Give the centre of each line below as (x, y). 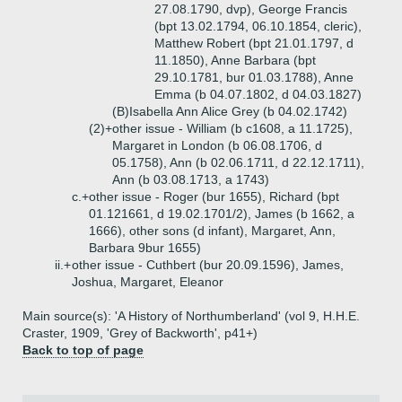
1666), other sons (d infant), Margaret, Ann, (212, 231)
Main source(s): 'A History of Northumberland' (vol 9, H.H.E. (191, 316)
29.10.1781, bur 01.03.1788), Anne (254, 77)
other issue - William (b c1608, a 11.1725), (232, 128)
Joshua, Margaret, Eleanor (148, 282)
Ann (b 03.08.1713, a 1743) (191, 179)
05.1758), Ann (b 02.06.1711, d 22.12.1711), (238, 162)
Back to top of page (83, 350)
